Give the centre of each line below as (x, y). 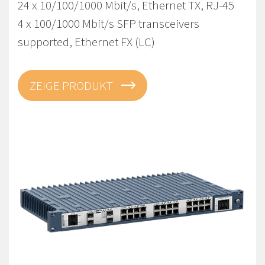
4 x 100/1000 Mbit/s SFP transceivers (109, 23)
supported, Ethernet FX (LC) (86, 42)
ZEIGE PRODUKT (72, 85)
